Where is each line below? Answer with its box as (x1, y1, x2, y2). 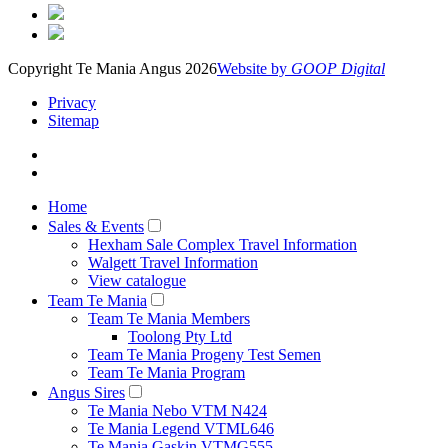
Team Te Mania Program (88, 363, 245, 381)
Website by (217, 59, 291, 77)
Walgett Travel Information (88, 253, 258, 271)
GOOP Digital (291, 59, 385, 77)
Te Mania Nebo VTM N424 (88, 401, 267, 419)
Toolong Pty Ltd (128, 327, 232, 345)
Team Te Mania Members (88, 309, 250, 327)
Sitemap (48, 111, 99, 129)
